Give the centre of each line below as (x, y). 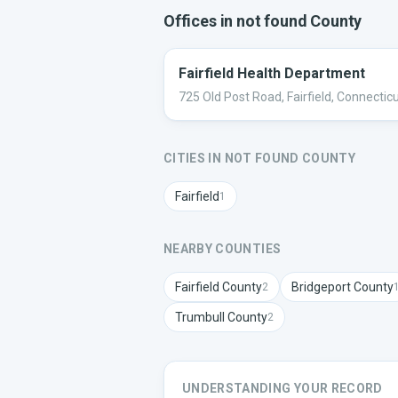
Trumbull (200, 317)
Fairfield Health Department (272, 73)
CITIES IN (194, 158)
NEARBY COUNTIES (223, 249)
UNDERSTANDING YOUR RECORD (283, 388)
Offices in (200, 21)
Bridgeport (321, 287)
